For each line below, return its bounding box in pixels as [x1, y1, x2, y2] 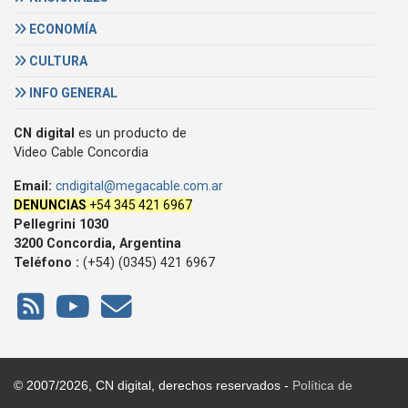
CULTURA [26, 53, 87, 68]
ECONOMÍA [26, 21, 97, 36]
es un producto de [75, 125, 187, 141]
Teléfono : [14, 254, 83, 270]
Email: [14, 178, 52, 194]
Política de [292, 377, 352, 393]
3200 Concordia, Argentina [14, 235, 181, 251]
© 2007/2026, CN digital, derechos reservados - [14, 377, 292, 393]
